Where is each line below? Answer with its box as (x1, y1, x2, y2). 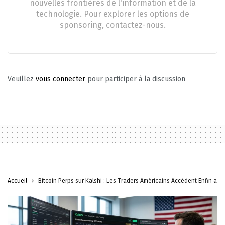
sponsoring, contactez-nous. (59, 20, 166, 30)
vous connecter (36, 74, 85, 83)
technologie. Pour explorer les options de (36, 9, 189, 19)
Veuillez (8, 74, 36, 83)
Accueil (8, 177, 27, 184)
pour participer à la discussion (85, 74, 185, 83)
